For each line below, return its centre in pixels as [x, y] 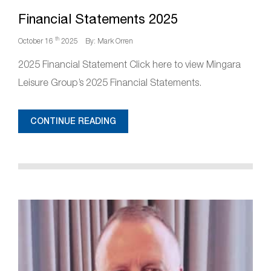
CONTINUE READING [73, 121]
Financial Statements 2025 [98, 19]
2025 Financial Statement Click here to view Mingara [129, 64]
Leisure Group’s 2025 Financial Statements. [110, 82]
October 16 [37, 41]
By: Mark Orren [109, 41]
